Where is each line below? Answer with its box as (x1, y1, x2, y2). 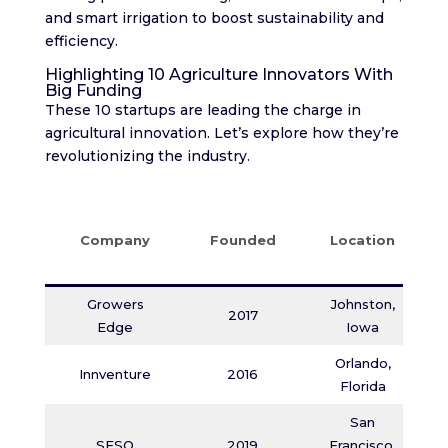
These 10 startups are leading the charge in (44, 101, 361, 119)
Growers (86, 296, 144, 312)
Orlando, (334, 355, 391, 371)
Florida (339, 378, 386, 394)
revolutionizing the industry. (44, 147, 250, 165)
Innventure (79, 366, 152, 382)
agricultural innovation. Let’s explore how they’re (44, 124, 399, 142)
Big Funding (44, 81, 142, 100)
